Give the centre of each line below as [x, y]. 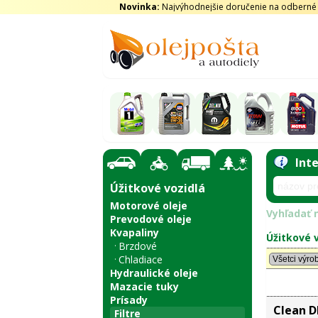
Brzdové [137, 246]
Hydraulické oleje [154, 273]
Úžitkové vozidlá [157, 188]
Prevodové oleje [150, 219]
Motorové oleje [148, 205]
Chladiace [140, 259]
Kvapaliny [134, 232]
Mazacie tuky [144, 286]
